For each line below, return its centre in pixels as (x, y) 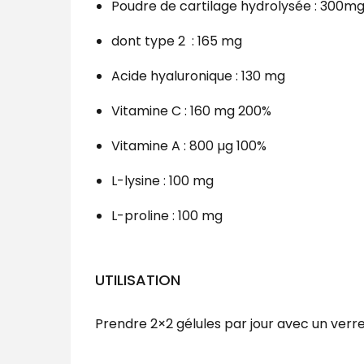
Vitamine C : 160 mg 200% (191, 111)
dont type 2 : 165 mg (177, 41)
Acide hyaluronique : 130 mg (198, 76)
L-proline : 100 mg (167, 216)
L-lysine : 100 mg (162, 181)
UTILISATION (138, 280)
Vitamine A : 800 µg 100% (189, 146)
